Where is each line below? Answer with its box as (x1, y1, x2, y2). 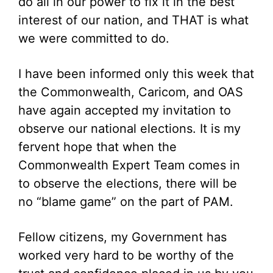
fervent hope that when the (18, 140, 177, 154)
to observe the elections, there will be (18, 176, 237, 191)
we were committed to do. (18, 31, 169, 46)
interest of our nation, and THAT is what (18, 13, 249, 27)
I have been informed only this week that (18, 66, 254, 81)
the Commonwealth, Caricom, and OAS (18, 85, 243, 99)
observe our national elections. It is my (18, 121, 241, 136)
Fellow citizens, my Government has (18, 230, 227, 244)
